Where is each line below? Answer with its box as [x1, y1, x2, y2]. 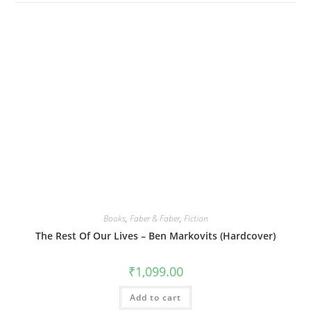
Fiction [183, 212, 208, 224]
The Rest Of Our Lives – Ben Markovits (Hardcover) [35, 229, 276, 242]
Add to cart [130, 292, 181, 303]
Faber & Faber [129, 212, 180, 224]
